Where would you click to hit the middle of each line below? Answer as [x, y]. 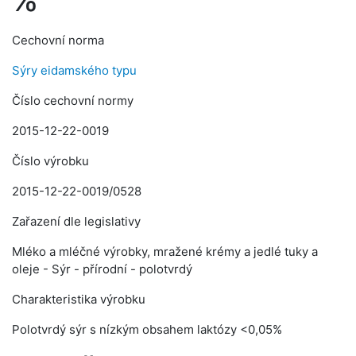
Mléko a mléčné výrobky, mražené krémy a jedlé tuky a [165, 252]
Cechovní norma [58, 40]
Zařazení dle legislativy [76, 221]
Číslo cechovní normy [73, 101]
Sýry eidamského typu [74, 70]
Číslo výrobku [50, 161]
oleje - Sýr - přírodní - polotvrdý [102, 269]
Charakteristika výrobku [79, 299]
